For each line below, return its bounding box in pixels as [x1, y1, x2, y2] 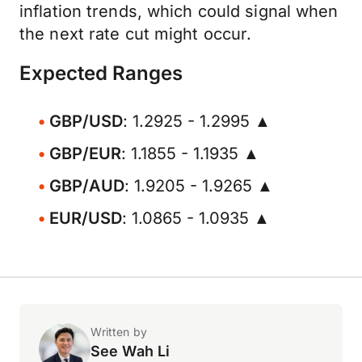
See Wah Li [90, 343, 170, 360]
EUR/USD [49, 208, 122, 228]
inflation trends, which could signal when [19, 2, 339, 21]
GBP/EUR [49, 144, 121, 163]
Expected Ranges [19, 61, 183, 85]
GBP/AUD [49, 176, 124, 196]
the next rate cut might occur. [19, 24, 252, 44]
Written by [90, 325, 147, 339]
